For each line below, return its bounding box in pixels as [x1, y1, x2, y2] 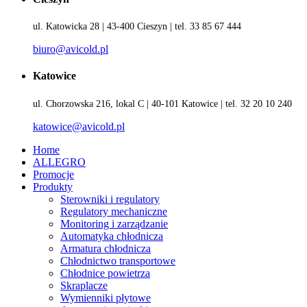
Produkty [33, 180, 73, 193]
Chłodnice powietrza [60, 267, 150, 279]
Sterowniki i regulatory [60, 193, 160, 205]
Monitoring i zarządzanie [60, 217, 168, 230]
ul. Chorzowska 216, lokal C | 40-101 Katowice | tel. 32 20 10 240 [33, 98, 292, 109]
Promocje [33, 168, 74, 180]
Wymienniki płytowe [60, 291, 151, 304]
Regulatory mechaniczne [60, 205, 167, 217]
